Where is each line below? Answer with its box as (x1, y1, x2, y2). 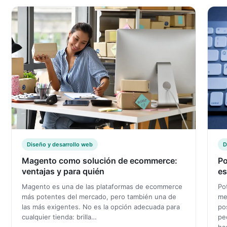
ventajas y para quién (22, 166, 104, 177)
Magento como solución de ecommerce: (22, 156, 177, 166)
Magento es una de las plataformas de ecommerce (22, 182, 182, 191)
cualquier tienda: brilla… (22, 213, 97, 221)
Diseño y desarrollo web (27, 141, 93, 148)
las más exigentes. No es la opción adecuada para (22, 203, 180, 211)
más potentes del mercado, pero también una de (22, 193, 176, 201)
